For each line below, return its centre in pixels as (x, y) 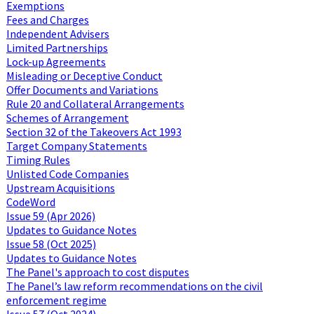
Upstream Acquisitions (60, 187)
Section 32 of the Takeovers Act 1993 (94, 131)
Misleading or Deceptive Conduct (84, 75)
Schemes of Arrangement (67, 117)
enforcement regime (56, 300)
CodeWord (30, 202)
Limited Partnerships (57, 47)
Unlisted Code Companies (67, 173)
